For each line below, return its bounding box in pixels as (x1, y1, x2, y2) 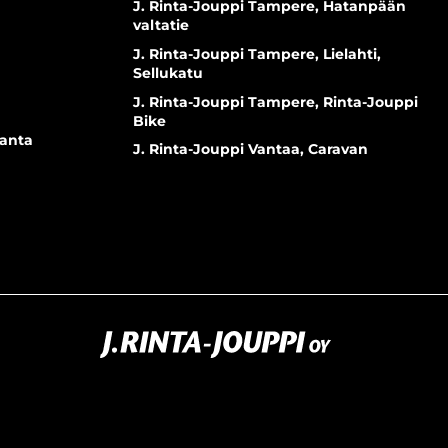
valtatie (132, 15, 189, 34)
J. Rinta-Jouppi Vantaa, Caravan (132, 140, 368, 159)
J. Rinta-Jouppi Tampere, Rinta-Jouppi (132, 92, 418, 111)
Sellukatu (132, 63, 203, 82)
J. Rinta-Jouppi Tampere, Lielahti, (132, 44, 381, 63)
